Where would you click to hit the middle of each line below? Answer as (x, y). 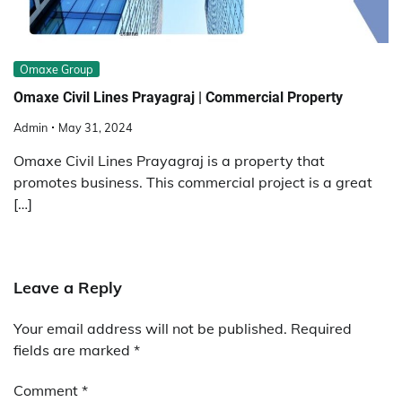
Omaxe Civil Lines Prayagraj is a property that (169, 160)
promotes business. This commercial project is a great (193, 182)
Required (321, 328)
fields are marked (74, 350)
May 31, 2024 (96, 127)
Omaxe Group (57, 70)
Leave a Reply (68, 287)
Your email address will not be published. (150, 328)
